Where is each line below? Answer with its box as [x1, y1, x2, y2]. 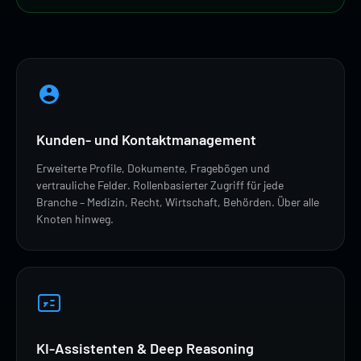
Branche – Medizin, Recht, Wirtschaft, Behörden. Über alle [36, 194, 319, 209]
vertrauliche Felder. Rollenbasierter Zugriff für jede [36, 177, 284, 192]
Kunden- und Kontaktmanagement [36, 130, 256, 148]
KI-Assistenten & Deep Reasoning [36, 338, 254, 357]
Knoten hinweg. [36, 211, 114, 226]
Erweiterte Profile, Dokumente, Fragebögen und [36, 160, 270, 175]
